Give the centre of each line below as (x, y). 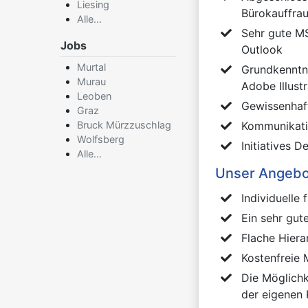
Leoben (94, 96)
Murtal (91, 67)
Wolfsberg (101, 139)
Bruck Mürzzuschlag (124, 125)
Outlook (262, 50)
